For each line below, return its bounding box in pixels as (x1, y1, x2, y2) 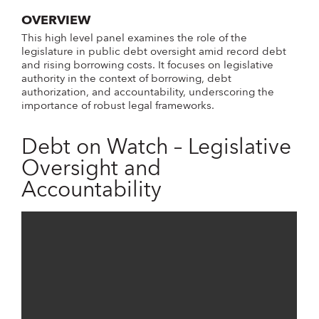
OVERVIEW (21, 9, 91, 31)
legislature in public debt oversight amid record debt (21, 41, 287, 61)
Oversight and (21, 150, 162, 188)
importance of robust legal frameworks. (21, 95, 215, 115)
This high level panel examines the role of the (21, 28, 248, 48)
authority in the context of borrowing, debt (21, 68, 232, 88)
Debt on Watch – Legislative (21, 129, 292, 167)
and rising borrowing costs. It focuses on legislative (21, 55, 274, 75)
